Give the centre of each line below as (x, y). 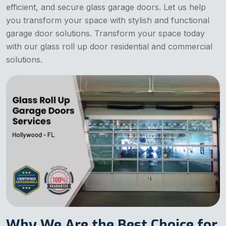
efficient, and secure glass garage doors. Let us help (106, 7)
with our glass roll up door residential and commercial (109, 47)
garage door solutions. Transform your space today (105, 34)
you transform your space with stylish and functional (108, 20)
